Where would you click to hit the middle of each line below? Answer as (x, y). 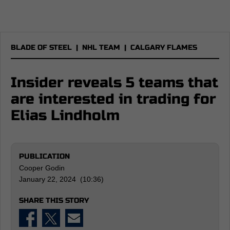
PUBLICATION (44, 156)
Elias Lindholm (65, 116)
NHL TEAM (101, 47)
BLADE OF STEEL (41, 47)
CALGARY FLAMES (164, 47)
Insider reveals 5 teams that (114, 83)
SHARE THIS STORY (54, 200)
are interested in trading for (113, 99)
